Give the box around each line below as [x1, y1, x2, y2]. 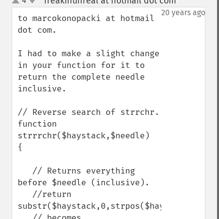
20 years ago [161, 8, 205, 17]
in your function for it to [18, 60, 145, 70]
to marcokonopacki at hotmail [18, 13, 154, 23]
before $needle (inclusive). [18, 177, 150, 188]
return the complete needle [18, 72, 145, 82]
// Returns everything [18, 166, 32, 176]
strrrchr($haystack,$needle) [18, 131, 150, 141]
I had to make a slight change [18, 48, 159, 59]
